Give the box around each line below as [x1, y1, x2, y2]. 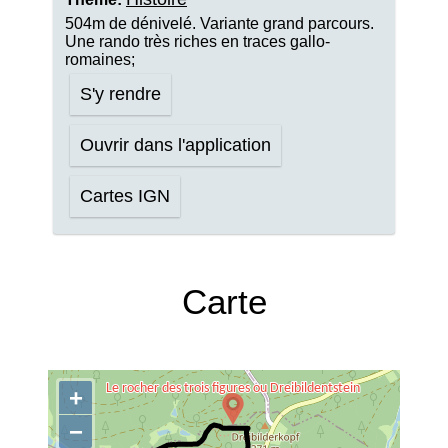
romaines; [65, 51, 135, 68]
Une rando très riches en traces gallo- [65, 33, 330, 50]
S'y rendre [80, 84, 161, 104]
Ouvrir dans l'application [80, 135, 271, 155]
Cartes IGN [80, 186, 170, 206]
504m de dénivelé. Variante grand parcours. [65, 15, 374, 32]
